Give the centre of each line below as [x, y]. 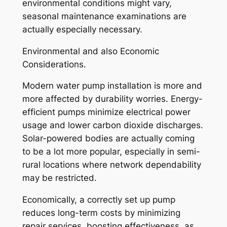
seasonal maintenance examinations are [104, 16]
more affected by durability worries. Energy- [112, 99]
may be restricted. [59, 178]
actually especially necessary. [82, 29]
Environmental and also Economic [90, 51]
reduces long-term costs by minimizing [101, 213]
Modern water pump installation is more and [112, 86]
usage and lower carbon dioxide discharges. [112, 125]
